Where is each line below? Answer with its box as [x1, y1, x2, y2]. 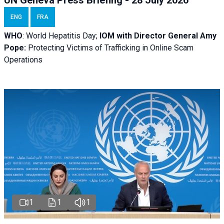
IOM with [99, 30, 132, 40]
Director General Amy [132, 30, 216, 40]
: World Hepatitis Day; [22, 30, 99, 40]
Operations [4, 54, 42, 64]
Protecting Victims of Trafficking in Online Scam [28, 42, 193, 52]
